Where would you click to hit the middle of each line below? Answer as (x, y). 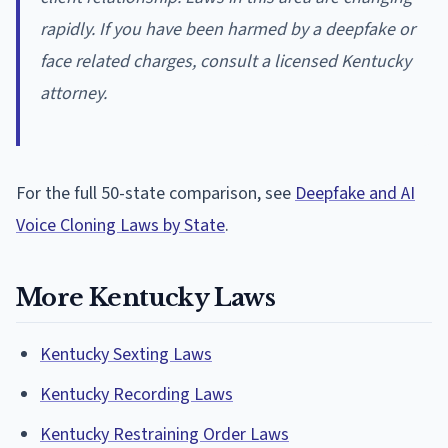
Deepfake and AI (355, 194)
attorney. (73, 94)
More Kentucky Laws (146, 298)
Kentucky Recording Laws (136, 395)
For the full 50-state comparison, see (155, 194)
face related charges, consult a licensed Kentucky (225, 62)
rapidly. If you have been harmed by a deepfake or (227, 30)
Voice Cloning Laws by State (120, 226)
